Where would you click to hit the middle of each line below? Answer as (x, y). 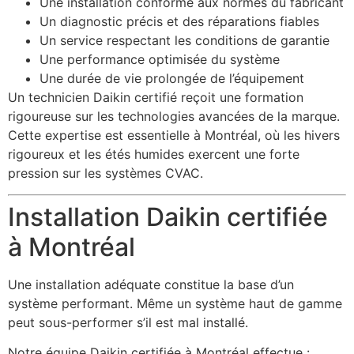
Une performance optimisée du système (160, 60)
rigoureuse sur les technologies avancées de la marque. (174, 117)
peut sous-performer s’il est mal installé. (128, 322)
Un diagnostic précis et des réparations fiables (179, 22)
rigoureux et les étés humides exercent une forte (154, 154)
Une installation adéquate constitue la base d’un (151, 284)
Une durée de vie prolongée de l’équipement (172, 79)
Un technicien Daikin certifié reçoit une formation (156, 98)
